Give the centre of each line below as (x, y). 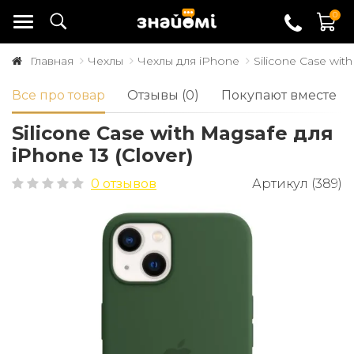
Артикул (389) (297, 184)
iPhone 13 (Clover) (103, 155)
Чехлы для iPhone (188, 61)
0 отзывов (124, 184)
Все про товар (58, 95)
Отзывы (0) (163, 95)
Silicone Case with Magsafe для (173, 133)
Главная (52, 61)
